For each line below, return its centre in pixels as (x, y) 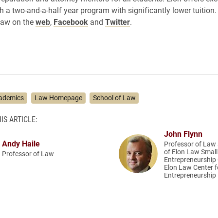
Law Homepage (59, 98)
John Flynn (183, 133)
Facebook (71, 22)
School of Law (114, 98)
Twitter (117, 22)
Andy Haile (21, 143)
